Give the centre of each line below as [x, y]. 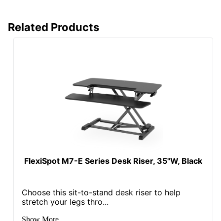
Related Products [54, 27]
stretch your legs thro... [65, 202]
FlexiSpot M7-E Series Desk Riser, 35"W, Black [113, 161]
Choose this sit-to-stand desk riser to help [101, 192]
